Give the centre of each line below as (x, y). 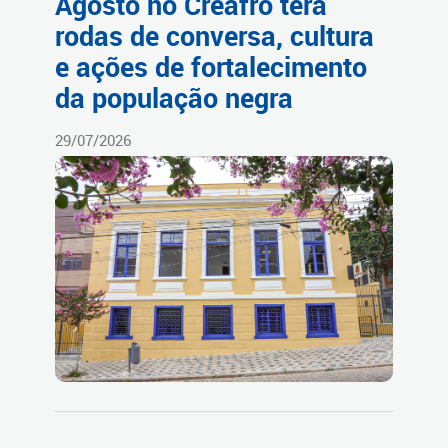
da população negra (174, 98)
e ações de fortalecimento (211, 67)
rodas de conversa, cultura (214, 36)
